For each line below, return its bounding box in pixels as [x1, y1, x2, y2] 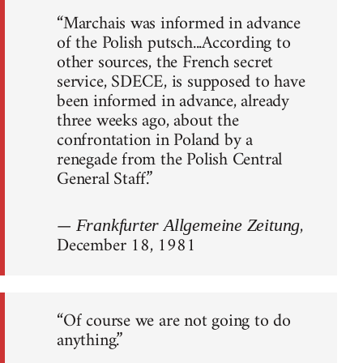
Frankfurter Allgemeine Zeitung [75, 214, 301, 235]
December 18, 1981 [57, 229, 196, 262]
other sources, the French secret [57, 46, 274, 79]
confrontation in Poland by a [57, 124, 254, 156]
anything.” [57, 325, 122, 357]
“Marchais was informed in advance [57, 7, 301, 40]
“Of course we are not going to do [57, 305, 292, 338]
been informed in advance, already [57, 85, 290, 117]
